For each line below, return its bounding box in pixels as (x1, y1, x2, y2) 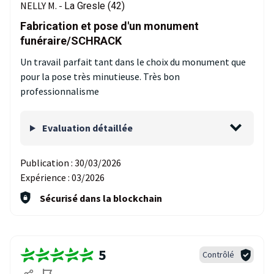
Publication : (20, 157, 75, 169)
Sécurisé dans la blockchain (40, 192, 162, 204)
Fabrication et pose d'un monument (20, 20, 199, 32)
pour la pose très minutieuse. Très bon (20, 70, 180, 83)
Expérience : (20, 171, 72, 183)
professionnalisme (20, 85, 99, 97)
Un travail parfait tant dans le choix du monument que (20, 56, 246, 68)
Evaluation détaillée (40, 122, 133, 134)
